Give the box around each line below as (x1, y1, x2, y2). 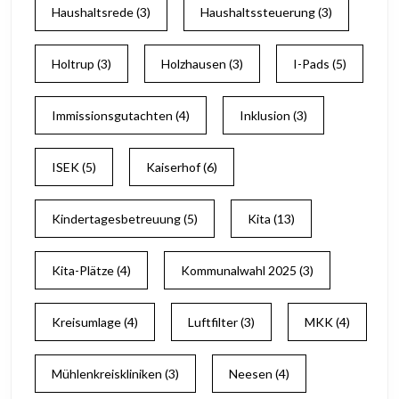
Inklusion (240, 108, 290, 124)
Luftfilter (188, 314, 238, 330)
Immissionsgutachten (52, 108, 173, 124)
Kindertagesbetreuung (52, 211, 181, 227)
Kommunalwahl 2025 (181, 263, 297, 279)
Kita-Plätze (52, 263, 114, 279)
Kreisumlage (52, 314, 121, 330)
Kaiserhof (146, 159, 200, 175)
